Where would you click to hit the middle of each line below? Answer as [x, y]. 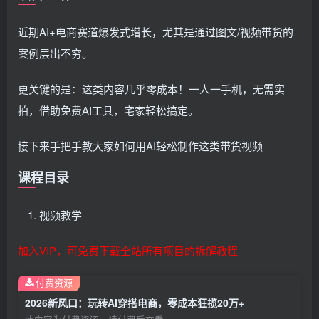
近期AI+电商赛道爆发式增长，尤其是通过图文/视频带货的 [156, 32]
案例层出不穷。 [55, 53]
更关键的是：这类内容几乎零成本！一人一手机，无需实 [151, 89]
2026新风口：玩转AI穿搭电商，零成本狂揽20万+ [135, 303]
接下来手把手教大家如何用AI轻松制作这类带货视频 [140, 146]
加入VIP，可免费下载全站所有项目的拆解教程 [128, 251]
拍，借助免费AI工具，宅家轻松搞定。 [108, 110]
